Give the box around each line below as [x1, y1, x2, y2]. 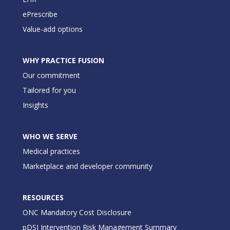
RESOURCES [23, 192, 64, 202]
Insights [23, 100, 48, 110]
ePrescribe [23, 9, 57, 19]
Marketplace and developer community [23, 161, 152, 171]
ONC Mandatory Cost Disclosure [23, 207, 131, 217]
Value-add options [23, 24, 83, 34]
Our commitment [23, 70, 80, 80]
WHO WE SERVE [23, 131, 78, 141]
